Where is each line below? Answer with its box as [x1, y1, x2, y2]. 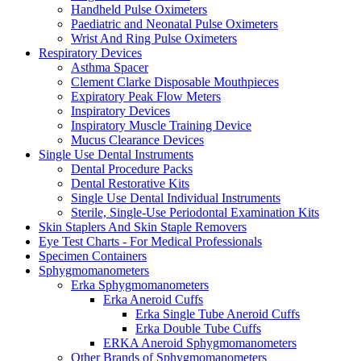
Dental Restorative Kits [71, 176, 189, 190]
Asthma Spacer [71, 60, 148, 74]
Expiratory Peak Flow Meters [71, 89, 221, 103]
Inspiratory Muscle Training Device [71, 118, 251, 132]
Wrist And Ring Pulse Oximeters [71, 31, 237, 45]
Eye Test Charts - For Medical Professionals [39, 234, 262, 248]
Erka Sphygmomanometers [71, 277, 209, 292]
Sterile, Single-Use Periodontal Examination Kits [71, 205, 319, 219]
